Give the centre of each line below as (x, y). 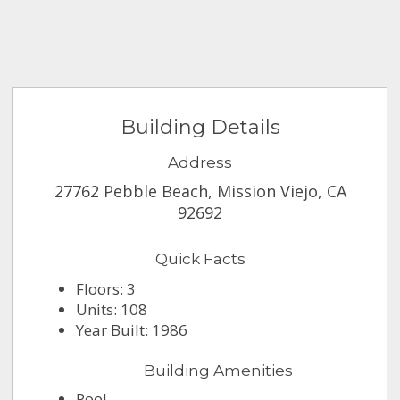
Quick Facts (200, 259)
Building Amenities (218, 371)
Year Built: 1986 (132, 330)
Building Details (200, 128)
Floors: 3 (106, 289)
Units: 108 (112, 310)
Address (200, 163)
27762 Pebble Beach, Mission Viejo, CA (200, 192)
